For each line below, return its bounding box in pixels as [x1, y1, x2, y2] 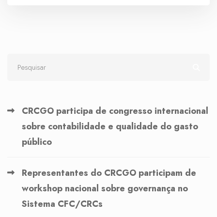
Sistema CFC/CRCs [22, 197, 103, 210]
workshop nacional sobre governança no [22, 182, 188, 195]
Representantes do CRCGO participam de [22, 166, 196, 179]
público [22, 135, 52, 148]
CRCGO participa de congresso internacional [22, 104, 208, 117]
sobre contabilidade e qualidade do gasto [22, 120, 198, 133]
